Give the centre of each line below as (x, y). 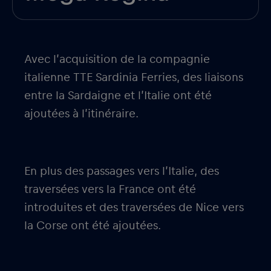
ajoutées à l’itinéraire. (81, 113)
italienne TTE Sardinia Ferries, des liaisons (134, 77)
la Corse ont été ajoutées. (93, 225)
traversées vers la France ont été (110, 189)
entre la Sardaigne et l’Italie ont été (118, 95)
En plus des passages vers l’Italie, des (122, 171)
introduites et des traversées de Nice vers (134, 207)
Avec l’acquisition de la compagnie (117, 59)
